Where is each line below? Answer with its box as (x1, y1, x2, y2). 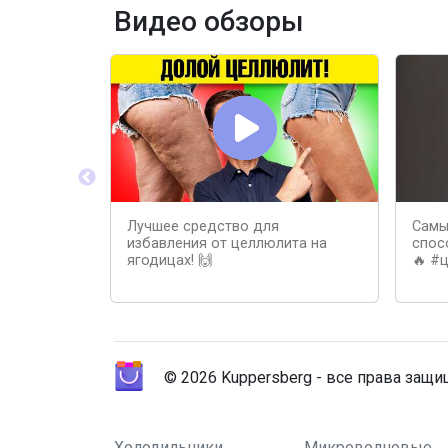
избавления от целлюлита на (127, 234, 327, 252)
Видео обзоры (114, 5, 303, 38)
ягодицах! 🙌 (127, 251, 212, 269)
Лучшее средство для (127, 217, 279, 235)
